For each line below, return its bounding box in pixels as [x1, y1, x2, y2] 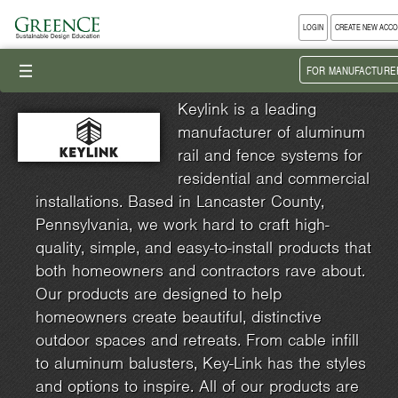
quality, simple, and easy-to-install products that [36, 237, 371, 258]
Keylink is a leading [178, 99, 316, 119]
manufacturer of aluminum [178, 122, 365, 142]
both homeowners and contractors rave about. [36, 260, 365, 281]
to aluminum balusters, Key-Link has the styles [36, 353, 366, 373]
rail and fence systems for [178, 145, 362, 165]
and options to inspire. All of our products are [36, 376, 359, 396]
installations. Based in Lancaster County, [36, 191, 324, 211]
